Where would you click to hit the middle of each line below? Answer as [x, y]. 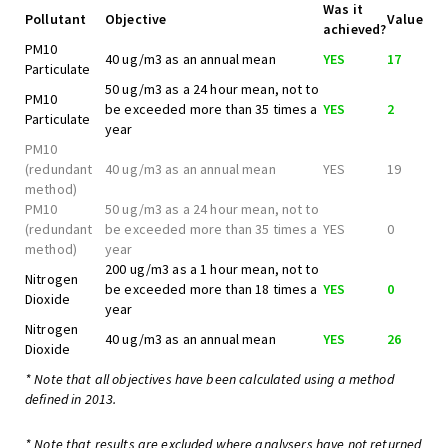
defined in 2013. [71, 399]
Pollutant [56, 19]
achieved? [355, 29]
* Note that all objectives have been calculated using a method [209, 379]
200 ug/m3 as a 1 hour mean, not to [212, 269]
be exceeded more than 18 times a [211, 289]
